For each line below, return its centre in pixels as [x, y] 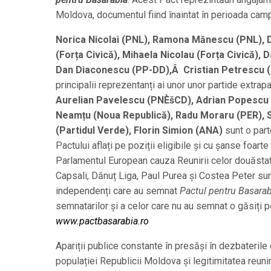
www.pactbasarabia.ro [102, 221]
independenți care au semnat [118, 191]
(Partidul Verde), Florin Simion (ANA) [139, 130]
